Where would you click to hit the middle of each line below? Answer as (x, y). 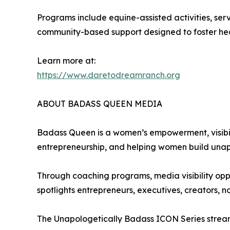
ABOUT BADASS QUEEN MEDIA (100, 104)
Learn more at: (66, 61)
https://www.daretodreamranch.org (109, 75)
